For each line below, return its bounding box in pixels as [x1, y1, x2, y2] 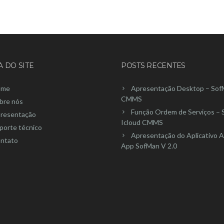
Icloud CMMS [121, 117, 163, 126]
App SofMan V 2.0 [121, 141, 177, 150]
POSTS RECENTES [121, 60, 186, 70]
